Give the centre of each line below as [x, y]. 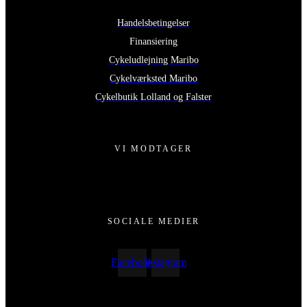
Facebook [132, 262]
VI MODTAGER [153, 148]
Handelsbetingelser [153, 23]
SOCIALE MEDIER [153, 221]
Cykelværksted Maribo [153, 78]
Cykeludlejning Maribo [153, 60]
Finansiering [153, 41]
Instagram [165, 262]
